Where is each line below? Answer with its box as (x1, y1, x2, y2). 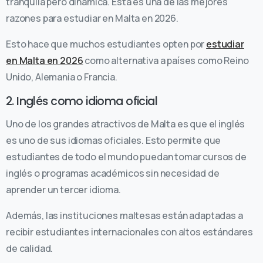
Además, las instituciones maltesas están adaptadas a (6, 208, 243, 222)
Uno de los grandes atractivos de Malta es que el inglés (6, 117, 245, 130)
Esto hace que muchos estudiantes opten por (6, 37, 207, 50)
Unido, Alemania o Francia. (6, 70, 117, 83)
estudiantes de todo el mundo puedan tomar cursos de (6, 150, 247, 163)
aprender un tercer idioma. (6, 183, 123, 196)
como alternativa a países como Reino (83, 53, 249, 67)
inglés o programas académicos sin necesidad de (6, 166, 220, 180)
